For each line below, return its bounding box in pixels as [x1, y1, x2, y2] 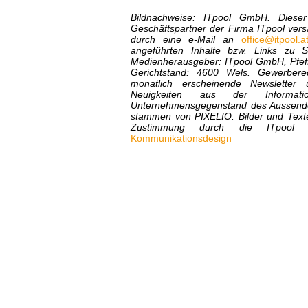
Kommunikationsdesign [131, 132, 232, 144]
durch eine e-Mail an [131, 33, 241, 45]
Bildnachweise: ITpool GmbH [131, 11, 268, 23]
